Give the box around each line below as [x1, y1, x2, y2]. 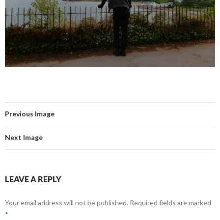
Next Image [5, 133, 43, 141]
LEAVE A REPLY [5, 174, 61, 184]
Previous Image [5, 109, 55, 118]
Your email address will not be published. [5, 198, 128, 207]
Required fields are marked [128, 198, 211, 207]
